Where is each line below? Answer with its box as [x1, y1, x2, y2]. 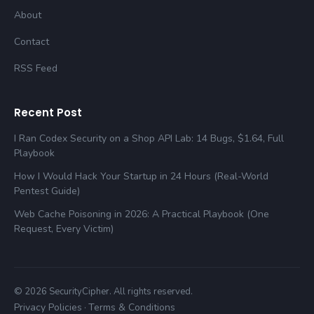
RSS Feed [14, 62, 57, 76]
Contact [14, 35, 49, 49]
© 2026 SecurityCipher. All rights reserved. [14, 285, 193, 299]
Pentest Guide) [14, 184, 80, 198]
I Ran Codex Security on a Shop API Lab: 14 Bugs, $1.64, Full [14, 132, 284, 146]
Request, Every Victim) [14, 222, 114, 236]
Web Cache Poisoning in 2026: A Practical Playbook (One [14, 207, 269, 221]
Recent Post [14, 105, 82, 121]
